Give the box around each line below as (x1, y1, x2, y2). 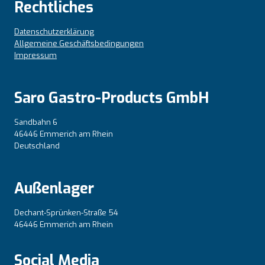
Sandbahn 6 (14, 117, 57, 127)
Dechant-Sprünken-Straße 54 (14, 207, 118, 218)
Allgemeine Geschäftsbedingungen (14, 38, 144, 49)
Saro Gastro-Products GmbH (14, 88, 209, 108)
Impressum (14, 50, 57, 60)
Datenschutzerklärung (14, 26, 94, 37)
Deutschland (14, 140, 60, 151)
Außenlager (14, 178, 94, 198)
